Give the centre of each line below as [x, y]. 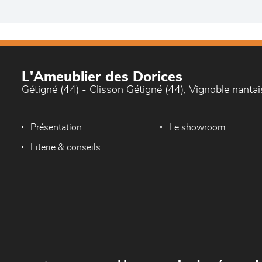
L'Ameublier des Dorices [102, 77]
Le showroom [197, 127]
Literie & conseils [65, 147]
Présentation [56, 127]
